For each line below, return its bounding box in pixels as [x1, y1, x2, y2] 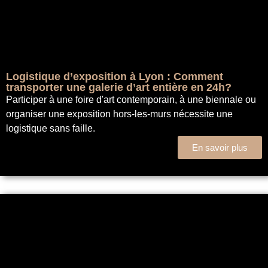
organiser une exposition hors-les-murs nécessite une [6, 109, 233, 120]
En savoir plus [192, 142, 248, 153]
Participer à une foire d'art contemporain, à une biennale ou [6, 95, 256, 105]
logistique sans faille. [6, 123, 95, 134]
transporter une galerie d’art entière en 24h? [6, 81, 232, 94]
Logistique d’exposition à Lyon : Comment [6, 71, 223, 83]
